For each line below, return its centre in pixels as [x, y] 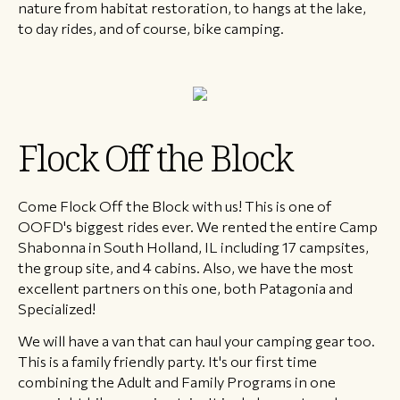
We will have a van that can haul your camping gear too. [196, 341]
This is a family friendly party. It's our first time [167, 361]
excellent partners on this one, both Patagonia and [185, 288]
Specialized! [57, 308]
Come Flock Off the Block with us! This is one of [175, 206]
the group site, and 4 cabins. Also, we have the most [186, 267]
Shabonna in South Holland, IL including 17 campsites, [193, 247]
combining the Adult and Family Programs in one [177, 382]
